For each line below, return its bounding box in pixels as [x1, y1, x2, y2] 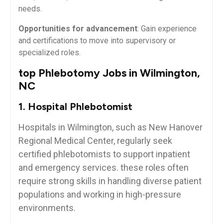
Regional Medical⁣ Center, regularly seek [18, 135, 172, 146]
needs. [18, 4, 42, 14]
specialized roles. [18, 48, 81, 58]
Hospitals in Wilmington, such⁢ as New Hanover [18, 122, 203, 133]
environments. [18, 203, 76, 214]
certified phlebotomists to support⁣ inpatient [18, 149, 190, 160]
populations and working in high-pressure [18, 189, 181, 200]
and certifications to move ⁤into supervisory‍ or [18, 36, 176, 46]
